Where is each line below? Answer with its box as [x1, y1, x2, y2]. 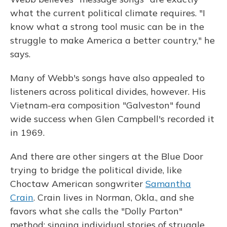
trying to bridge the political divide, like [10, 164, 182, 176]
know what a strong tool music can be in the [10, 21, 204, 32]
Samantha [145, 178, 191, 190]
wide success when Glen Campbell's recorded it [10, 113, 214, 125]
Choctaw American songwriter [10, 178, 145, 190]
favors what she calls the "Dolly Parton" [10, 205, 182, 217]
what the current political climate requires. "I [10, 7, 205, 19]
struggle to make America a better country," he [10, 34, 215, 46]
